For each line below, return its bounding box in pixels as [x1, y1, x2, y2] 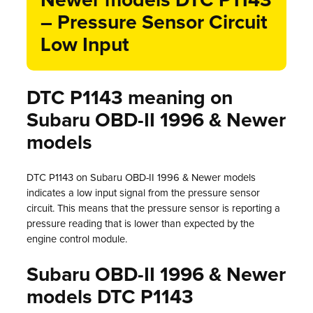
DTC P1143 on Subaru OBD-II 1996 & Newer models [27, 173, 256, 184]
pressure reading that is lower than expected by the [27, 219, 254, 230]
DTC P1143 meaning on [27, 88, 233, 108]
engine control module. [27, 234, 127, 245]
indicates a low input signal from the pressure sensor [27, 188, 260, 199]
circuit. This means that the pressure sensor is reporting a [27, 203, 280, 214]
